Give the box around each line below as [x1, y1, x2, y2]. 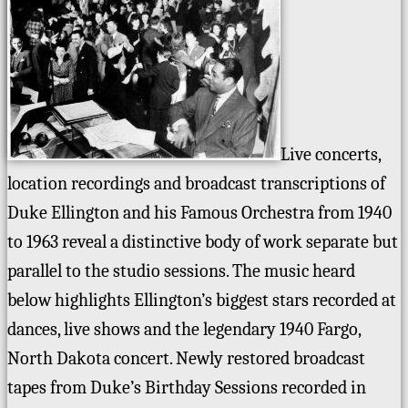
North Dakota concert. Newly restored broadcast [7, 348, 365, 369]
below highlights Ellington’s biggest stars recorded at [7, 290, 396, 311]
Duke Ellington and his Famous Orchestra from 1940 [7, 202, 392, 223]
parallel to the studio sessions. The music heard [7, 260, 355, 281]
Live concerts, [280, 144, 381, 165]
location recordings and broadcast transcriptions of [7, 173, 385, 194]
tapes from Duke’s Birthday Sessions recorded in [7, 377, 366, 398]
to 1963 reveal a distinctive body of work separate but [7, 231, 398, 252]
